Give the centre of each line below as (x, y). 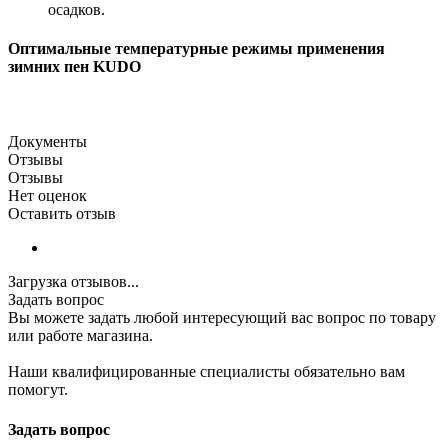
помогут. (38, 390)
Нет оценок (47, 196)
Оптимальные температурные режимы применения (196, 49)
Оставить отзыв (62, 214)
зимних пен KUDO (74, 67)
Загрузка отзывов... (73, 282)
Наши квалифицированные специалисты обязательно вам (206, 372)
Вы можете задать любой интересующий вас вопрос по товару (222, 318)
